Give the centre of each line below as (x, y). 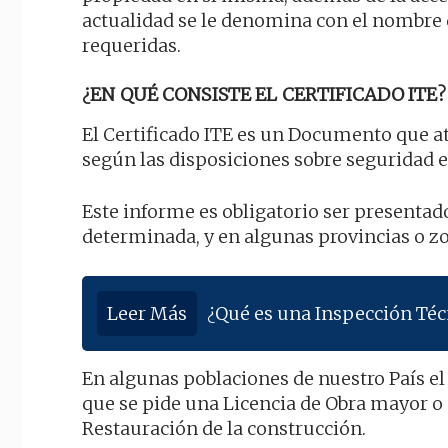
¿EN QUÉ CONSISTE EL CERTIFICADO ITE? (264, 95)
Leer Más (147, 314)
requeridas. (131, 46)
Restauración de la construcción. (224, 429)
